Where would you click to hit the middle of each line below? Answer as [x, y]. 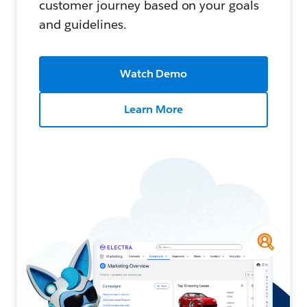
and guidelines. [83, 24]
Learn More [153, 109]
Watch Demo [153, 73]
